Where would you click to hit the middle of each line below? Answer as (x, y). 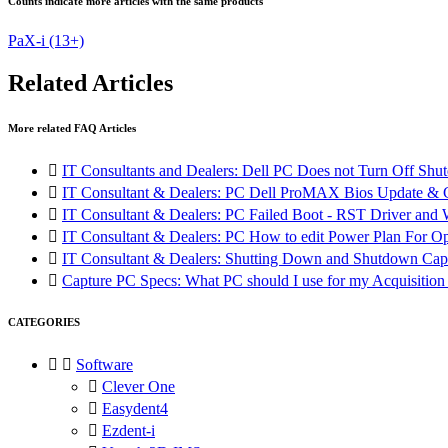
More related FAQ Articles (72, 127)
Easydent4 (135, 408)
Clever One (138, 386)
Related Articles (90, 82)
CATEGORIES (44, 321)
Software (104, 364)
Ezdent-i (128, 430)
